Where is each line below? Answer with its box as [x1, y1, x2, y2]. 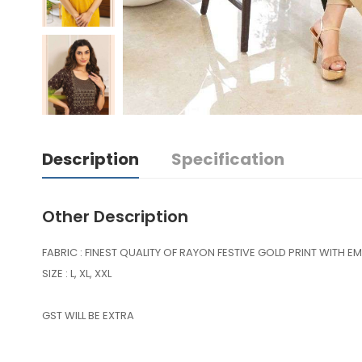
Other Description [42, 205, 188, 229]
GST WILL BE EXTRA [42, 308, 134, 324]
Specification [171, 148, 284, 171]
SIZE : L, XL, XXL [42, 266, 112, 282]
